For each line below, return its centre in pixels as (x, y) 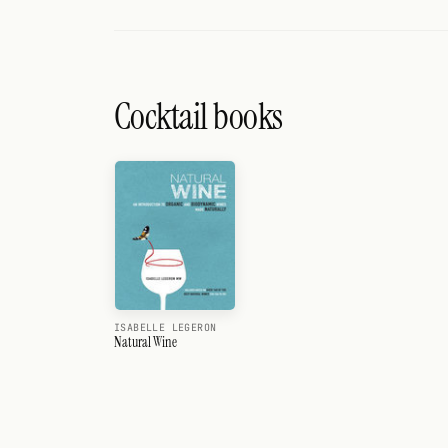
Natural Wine (145, 342)
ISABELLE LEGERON (165, 328)
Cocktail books (198, 116)
